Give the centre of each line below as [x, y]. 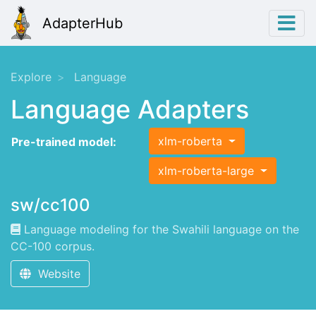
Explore [31, 77]
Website [56, 274]
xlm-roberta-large [208, 171]
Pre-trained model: [64, 142]
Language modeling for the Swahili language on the [160, 230]
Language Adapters [130, 110]
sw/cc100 [50, 205]
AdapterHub [83, 23]
